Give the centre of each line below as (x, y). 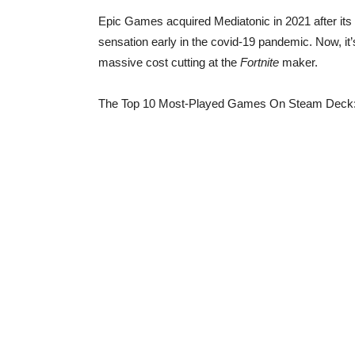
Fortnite (261, 62)
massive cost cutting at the (169, 62)
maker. (300, 62)
